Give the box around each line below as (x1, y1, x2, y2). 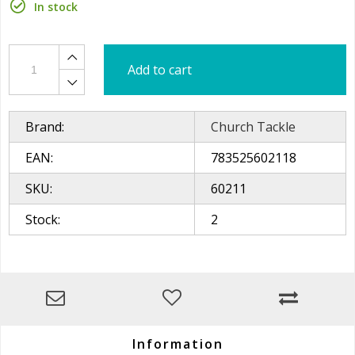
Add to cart (128, 61, 192, 78)
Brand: (25, 118, 64, 136)
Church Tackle (211, 118, 296, 136)
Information (132, 335, 223, 353)
